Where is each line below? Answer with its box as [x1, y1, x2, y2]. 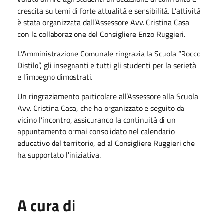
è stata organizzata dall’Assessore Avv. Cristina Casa [18, 16, 189, 28]
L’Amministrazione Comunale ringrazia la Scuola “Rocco [18, 47, 200, 59]
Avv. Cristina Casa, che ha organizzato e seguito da [18, 102, 184, 114]
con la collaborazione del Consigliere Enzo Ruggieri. [18, 28, 185, 40]
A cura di [18, 193, 75, 217]
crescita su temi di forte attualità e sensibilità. [18, 4, 169, 17]
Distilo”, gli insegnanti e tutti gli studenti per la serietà [18, 59, 196, 71]
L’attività [171, 4, 200, 17]
